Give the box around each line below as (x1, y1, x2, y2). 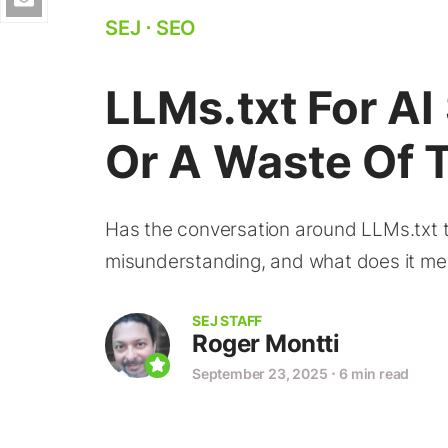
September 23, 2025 (192, 365, 328, 382)
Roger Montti (192, 329, 339, 358)
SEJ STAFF (192, 312, 263, 329)
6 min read (339, 365, 410, 382)
